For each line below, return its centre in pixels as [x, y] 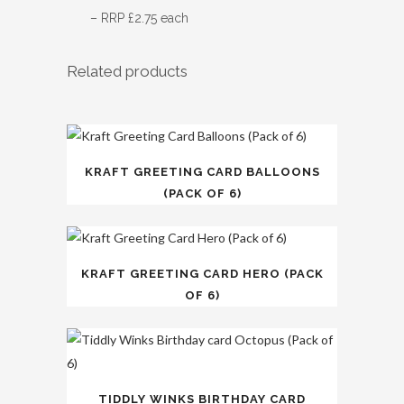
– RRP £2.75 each [139, 18]
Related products [127, 71]
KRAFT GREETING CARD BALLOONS [202, 172]
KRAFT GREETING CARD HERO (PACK [202, 274]
